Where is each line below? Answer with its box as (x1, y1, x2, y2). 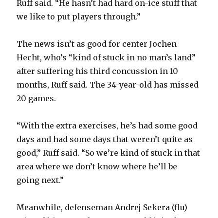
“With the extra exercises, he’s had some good (17, 120, 198, 130)
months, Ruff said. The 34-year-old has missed (17, 79, 199, 90)
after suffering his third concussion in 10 (17, 66, 179, 76)
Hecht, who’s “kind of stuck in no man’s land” (17, 52, 196, 62)
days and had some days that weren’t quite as (17, 134, 193, 144)
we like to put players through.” (17, 11, 141, 21)
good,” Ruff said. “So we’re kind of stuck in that (17, 147, 200, 158)
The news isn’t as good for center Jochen (17, 38, 177, 49)
